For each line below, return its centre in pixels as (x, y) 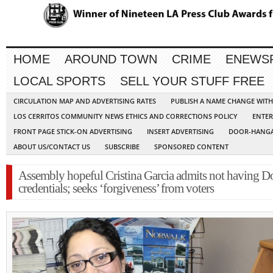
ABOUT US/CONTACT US (52, 147)
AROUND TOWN (111, 59)
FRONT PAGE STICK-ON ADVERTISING (73, 132)
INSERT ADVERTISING (180, 132)
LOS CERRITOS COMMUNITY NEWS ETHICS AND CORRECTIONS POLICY (126, 116)
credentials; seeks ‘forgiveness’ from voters (116, 189)
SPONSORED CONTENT (191, 147)
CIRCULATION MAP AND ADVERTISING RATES (85, 101)
